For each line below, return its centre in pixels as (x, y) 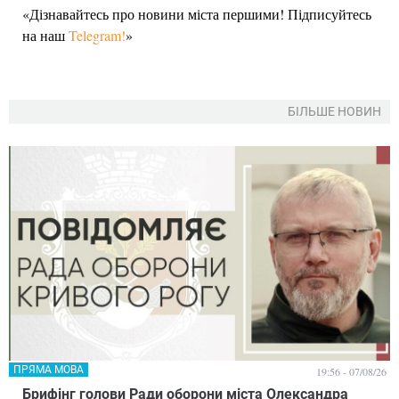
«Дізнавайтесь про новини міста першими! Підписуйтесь (197, 14)
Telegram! (97, 36)
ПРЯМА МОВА (49, 369)
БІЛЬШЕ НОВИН (334, 112)
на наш (45, 36)
